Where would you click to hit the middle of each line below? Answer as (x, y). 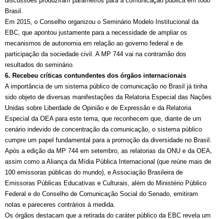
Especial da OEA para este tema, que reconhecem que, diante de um (103, 119)
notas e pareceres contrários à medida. (60, 205)
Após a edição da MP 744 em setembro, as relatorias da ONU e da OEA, (109, 151)
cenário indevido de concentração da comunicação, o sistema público (103, 130)
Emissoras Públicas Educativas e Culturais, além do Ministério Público (106, 183)
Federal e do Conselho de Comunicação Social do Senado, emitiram (101, 194)
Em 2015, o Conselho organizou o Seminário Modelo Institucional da (102, 22)
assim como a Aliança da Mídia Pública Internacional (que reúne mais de (108, 162)
